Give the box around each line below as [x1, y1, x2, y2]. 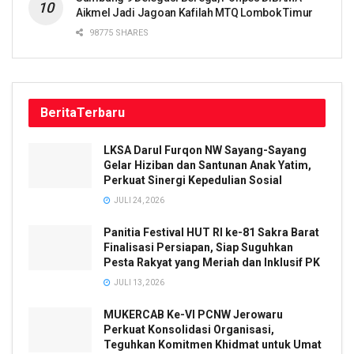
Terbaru [77, 104, 125, 120]
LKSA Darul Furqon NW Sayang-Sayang [104, 143, 307, 156]
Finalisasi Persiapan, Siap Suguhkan [104, 240, 293, 254]
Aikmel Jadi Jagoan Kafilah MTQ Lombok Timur [76, 6, 313, 19]
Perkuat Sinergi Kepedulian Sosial [104, 173, 282, 186]
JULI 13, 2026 [112, 277, 164, 287]
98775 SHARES [87, 27, 149, 38]
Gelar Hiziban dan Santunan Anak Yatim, [104, 158, 311, 171]
